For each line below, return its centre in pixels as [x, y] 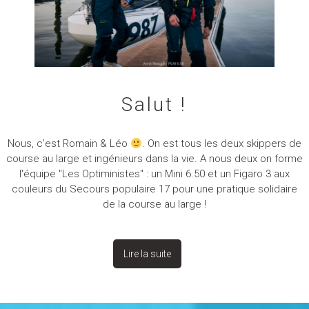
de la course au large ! [154, 205]
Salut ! [154, 105]
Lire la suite [148, 254]
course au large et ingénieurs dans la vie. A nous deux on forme [154, 159]
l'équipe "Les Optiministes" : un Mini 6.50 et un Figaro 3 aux [154, 174]
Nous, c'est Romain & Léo [69, 144]
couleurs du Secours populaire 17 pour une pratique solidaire [154, 189]
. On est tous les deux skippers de [222, 144]
